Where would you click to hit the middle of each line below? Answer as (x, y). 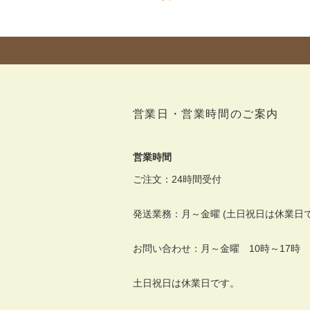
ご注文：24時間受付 (177, 179)
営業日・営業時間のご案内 (206, 114)
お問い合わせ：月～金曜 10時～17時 (216, 248)
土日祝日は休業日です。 (186, 283)
